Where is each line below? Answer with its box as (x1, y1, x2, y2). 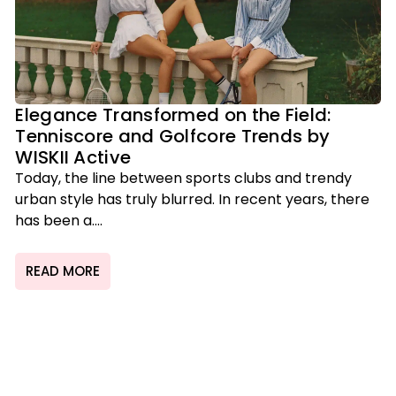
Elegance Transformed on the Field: (15, 103, 331, 127)
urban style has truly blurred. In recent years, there (15, 189, 370, 209)
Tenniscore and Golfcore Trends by (15, 124, 331, 148)
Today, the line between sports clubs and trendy (15, 168, 353, 188)
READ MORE (26, 262, 101, 281)
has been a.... (15, 210, 103, 231)
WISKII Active (15, 145, 132, 170)
